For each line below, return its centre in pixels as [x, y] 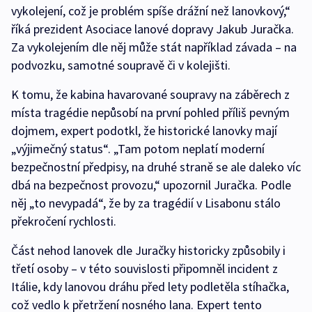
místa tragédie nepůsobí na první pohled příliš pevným [150, 112]
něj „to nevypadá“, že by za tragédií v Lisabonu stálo [146, 203]
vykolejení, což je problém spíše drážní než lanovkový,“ [151, 10]
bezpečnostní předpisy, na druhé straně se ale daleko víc [156, 166]
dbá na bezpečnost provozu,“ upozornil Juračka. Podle [151, 185]
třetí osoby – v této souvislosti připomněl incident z [145, 268]
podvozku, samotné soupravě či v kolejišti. [121, 65]
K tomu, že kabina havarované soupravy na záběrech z [150, 94]
